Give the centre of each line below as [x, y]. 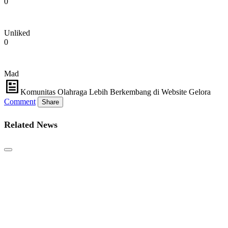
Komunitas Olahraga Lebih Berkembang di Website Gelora [116, 92]
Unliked [17, 33]
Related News [31, 125]
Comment [20, 102]
